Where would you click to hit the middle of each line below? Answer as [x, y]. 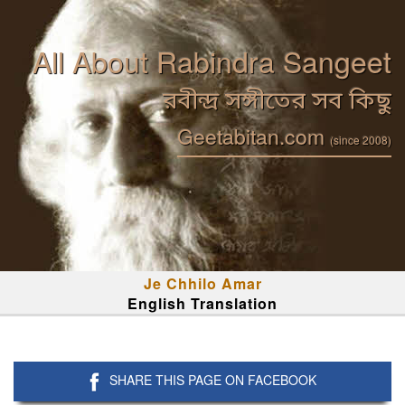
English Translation [202, 303]
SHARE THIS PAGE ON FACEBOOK [213, 380]
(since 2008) [361, 140]
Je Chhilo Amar [202, 283]
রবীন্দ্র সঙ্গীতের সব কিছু [277, 103]
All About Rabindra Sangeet [212, 61]
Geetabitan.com [254, 136]
